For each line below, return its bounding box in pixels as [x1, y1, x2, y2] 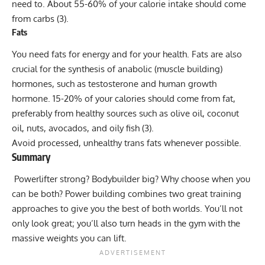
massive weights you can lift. [12, 232, 129, 244]
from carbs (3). [12, 13, 76, 25]
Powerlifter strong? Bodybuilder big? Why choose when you [12, 173, 250, 185]
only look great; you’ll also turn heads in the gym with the [12, 218, 240, 230]
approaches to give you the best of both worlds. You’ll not [12, 203, 243, 215]
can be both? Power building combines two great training [12, 188, 241, 200]
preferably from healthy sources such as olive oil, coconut [12, 107, 239, 119]
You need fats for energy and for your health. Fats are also [12, 48, 242, 60]
